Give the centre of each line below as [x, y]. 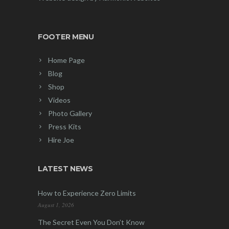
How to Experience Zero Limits [87, 193]
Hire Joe [61, 140]
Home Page [66, 60]
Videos [59, 100]
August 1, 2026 [56, 204]
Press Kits [65, 126]
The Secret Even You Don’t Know [91, 222]
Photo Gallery [70, 113]
